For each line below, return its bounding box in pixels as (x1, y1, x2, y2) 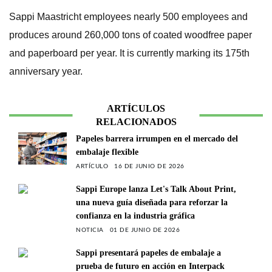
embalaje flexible (76, 147, 138, 157)
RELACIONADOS (95, 116, 177, 127)
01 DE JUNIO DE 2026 (109, 226, 180, 233)
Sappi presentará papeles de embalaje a (76, 248, 221, 257)
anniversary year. (9, 66, 83, 76)
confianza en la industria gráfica (76, 211, 195, 220)
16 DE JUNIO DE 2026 (114, 163, 185, 169)
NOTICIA (76, 226, 104, 233)
